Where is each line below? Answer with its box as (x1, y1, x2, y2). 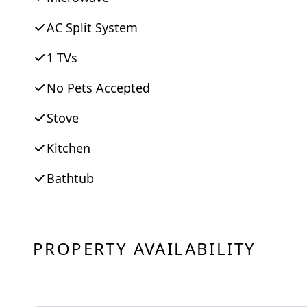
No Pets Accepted (47, 79, 150, 97)
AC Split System (47, 19, 138, 36)
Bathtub (47, 170, 94, 187)
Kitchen (47, 140, 90, 157)
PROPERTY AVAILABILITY (33, 237, 256, 260)
